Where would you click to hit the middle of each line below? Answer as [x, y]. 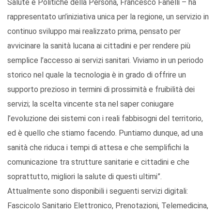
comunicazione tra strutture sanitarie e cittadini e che [98, 162]
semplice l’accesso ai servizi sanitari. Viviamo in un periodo [105, 61]
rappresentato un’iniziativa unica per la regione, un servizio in [108, 17]
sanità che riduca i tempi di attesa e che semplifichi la [98, 148]
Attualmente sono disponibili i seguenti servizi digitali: [98, 191]
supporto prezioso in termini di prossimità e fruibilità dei [101, 90]
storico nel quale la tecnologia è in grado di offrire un [97, 75]
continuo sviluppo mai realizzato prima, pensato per [94, 31]
